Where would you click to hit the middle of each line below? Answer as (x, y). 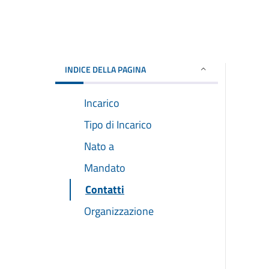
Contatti (105, 189)
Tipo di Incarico (118, 124)
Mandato (105, 168)
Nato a (99, 146)
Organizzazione (119, 211)
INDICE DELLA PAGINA (105, 69)
